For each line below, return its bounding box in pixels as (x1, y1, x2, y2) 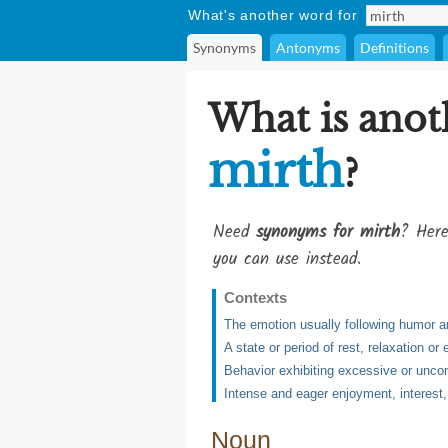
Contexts (224, 289, 287, 306)
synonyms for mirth (256, 219, 400, 246)
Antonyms (276, 39, 340, 56)
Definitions (360, 39, 429, 56)
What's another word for (188, 7, 358, 23)
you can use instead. (213, 246, 361, 273)
